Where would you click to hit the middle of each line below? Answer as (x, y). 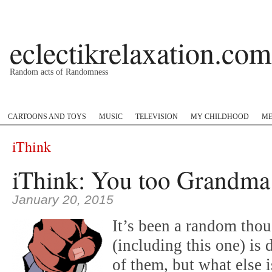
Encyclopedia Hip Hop (150, 97)
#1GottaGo (73, 97)
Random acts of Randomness (59, 72)
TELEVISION (157, 117)
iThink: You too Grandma (141, 179)
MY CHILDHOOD (220, 117)
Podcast (22, 97)
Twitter (220, 97)
